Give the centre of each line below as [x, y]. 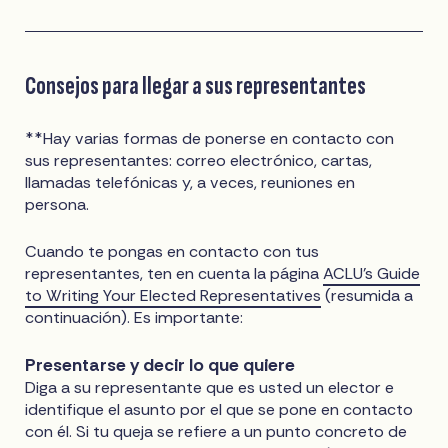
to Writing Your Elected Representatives [173, 295]
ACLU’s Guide [372, 273]
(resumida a [367, 295]
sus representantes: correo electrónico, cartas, [199, 160]
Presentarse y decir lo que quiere [160, 364]
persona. [57, 204]
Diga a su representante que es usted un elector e [210, 387]
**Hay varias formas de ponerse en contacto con [210, 138]
